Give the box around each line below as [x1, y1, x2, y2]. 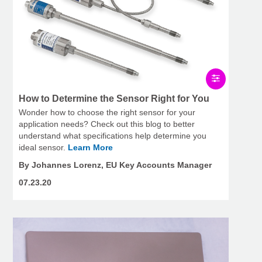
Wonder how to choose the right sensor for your [19, 108, 195, 118]
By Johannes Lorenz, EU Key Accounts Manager [19, 160, 212, 170]
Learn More [68, 143, 113, 153]
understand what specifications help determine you [19, 131, 206, 141]
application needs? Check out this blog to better [19, 119, 195, 129]
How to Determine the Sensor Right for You [19, 94, 209, 104]
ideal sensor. [19, 143, 68, 153]
